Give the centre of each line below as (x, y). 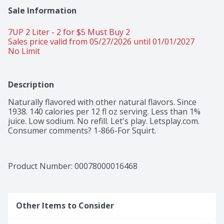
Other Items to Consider (65, 206)
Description (31, 85)
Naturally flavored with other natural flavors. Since (102, 102)
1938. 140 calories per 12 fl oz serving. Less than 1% (104, 112)
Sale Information (42, 11)
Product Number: (41, 166)
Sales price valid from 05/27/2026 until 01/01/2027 (101, 42)
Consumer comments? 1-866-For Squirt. (82, 131)
